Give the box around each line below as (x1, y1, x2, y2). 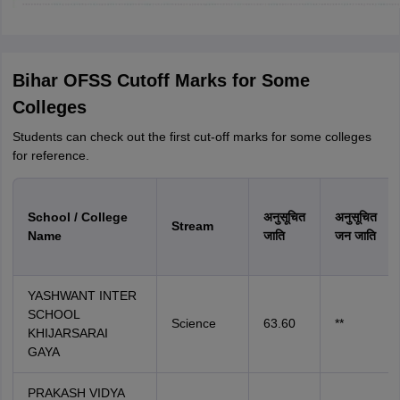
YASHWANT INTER (27, 288, 137, 304)
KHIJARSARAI (27, 326, 108, 341)
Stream (171, 219, 213, 234)
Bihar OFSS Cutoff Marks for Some (12, 71, 310, 91)
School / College (27, 210, 128, 225)
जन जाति (334, 229, 376, 244)
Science (171, 316, 216, 331)
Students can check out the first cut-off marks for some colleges (12, 129, 371, 145)
